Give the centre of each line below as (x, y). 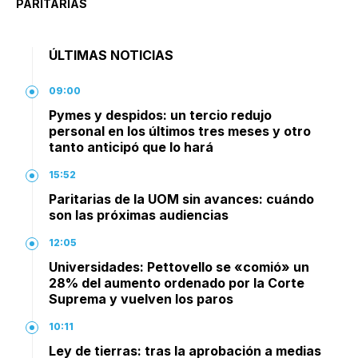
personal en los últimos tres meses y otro (180, 131)
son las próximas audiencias (139, 215)
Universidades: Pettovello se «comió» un (179, 267)
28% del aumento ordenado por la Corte (177, 282)
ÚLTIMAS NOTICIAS (111, 55)
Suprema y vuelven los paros (141, 298)
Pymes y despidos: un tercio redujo (160, 115)
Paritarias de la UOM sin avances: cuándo (181, 199)
